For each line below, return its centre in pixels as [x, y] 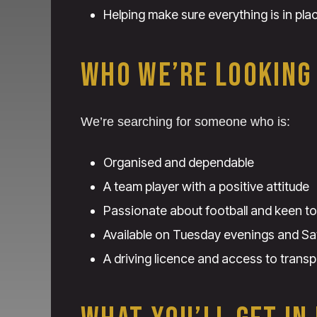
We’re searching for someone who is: [185, 122]
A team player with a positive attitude [206, 187]
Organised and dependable [179, 163]
